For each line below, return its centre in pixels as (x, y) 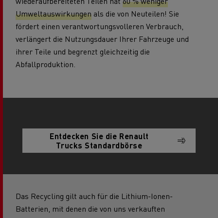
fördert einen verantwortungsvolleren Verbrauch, (100, 26)
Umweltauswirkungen (54, 13)
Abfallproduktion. (45, 64)
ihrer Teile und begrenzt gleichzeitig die (83, 51)
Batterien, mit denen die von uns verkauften (90, 208)
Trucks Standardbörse (99, 145)
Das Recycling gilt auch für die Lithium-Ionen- (94, 196)
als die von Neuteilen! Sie (135, 13)
